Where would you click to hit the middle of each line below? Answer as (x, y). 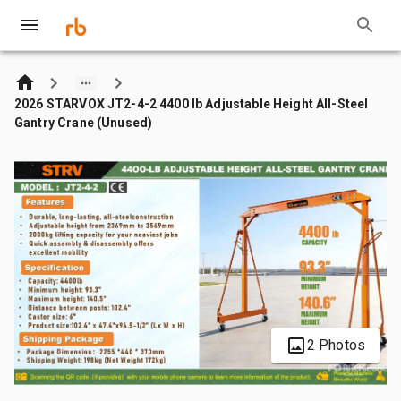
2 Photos (336, 345)
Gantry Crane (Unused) (84, 122)
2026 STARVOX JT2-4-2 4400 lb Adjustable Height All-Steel (192, 103)
